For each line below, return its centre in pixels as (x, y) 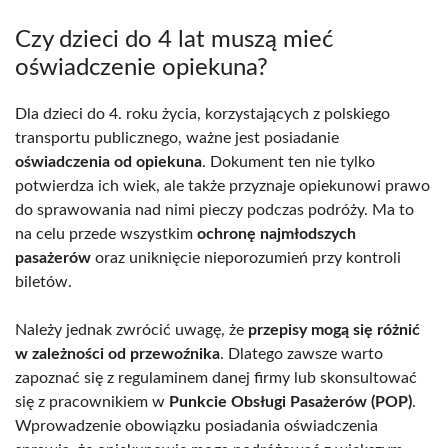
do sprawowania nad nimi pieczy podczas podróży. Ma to (214, 209)
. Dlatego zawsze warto (301, 353)
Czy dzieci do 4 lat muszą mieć (174, 39)
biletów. (43, 281)
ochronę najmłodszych (276, 233)
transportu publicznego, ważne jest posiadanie (177, 137)
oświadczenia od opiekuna (108, 161)
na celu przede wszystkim (106, 233)
